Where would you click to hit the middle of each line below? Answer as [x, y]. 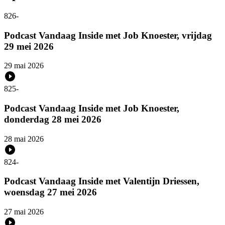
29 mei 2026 [29, 46]
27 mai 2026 [24, 212]
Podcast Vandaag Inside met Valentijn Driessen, [102, 181]
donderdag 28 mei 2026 [53, 120]
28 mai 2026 [24, 139]
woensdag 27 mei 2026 [50, 192]
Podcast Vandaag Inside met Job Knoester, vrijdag [108, 35]
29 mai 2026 [24, 66]
